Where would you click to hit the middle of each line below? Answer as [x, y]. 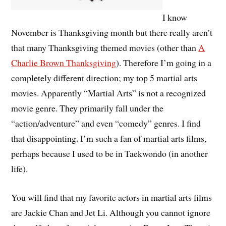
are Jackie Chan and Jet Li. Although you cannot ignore [111, 213]
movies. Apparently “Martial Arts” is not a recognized [109, 93]
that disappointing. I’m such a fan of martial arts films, [109, 138]
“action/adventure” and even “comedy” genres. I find [106, 123]
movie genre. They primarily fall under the [88, 108]
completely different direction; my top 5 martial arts [104, 78]
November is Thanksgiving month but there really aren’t [112, 33]
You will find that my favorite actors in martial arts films [112, 197]
